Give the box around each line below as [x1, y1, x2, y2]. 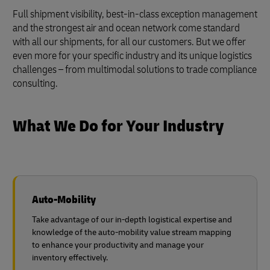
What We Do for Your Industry [13, 116, 224, 137]
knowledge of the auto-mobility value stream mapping [32, 227, 231, 237]
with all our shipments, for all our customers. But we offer [13, 35, 246, 49]
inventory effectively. [32, 253, 108, 263]
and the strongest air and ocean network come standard [13, 21, 240, 35]
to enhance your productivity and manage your [32, 240, 204, 250]
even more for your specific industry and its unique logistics [13, 49, 252, 63]
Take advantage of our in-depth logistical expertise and [32, 215, 232, 225]
